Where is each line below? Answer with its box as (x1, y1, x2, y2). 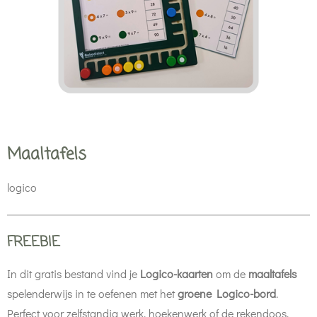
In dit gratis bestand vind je (7, 266, 140, 281)
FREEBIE (7, 231, 60, 253)
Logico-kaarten (140, 266, 213, 281)
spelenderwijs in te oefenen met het (7, 286, 178, 301)
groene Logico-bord (178, 286, 276, 301)
